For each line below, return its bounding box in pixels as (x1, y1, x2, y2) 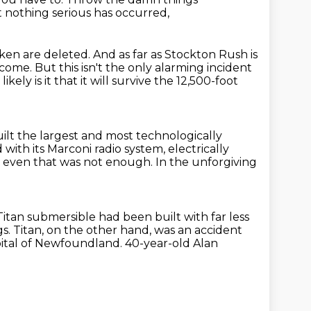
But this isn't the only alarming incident (35, 61, 252, 74)
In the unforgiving (155, 155, 257, 169)
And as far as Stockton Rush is (93, 48, 258, 61)
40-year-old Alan (125, 237, 218, 250)
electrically (168, 142, 229, 155)
